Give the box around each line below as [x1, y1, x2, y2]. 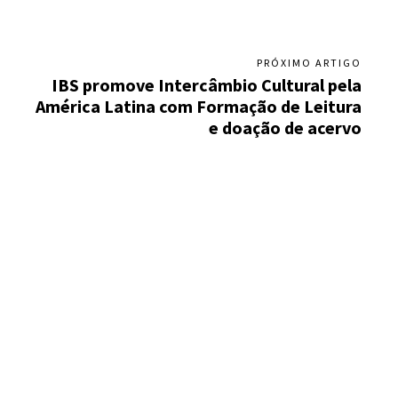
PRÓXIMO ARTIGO [256, 56, 362, 70]
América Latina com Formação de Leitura [35, 95, 362, 118]
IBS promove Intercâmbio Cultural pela [51, 74, 362, 97]
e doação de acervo [208, 116, 362, 139]
